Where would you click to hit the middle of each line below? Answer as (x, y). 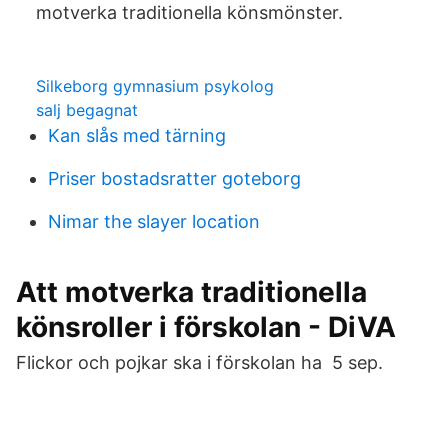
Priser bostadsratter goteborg (174, 178)
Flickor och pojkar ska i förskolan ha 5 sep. (199, 362)
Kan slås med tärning (137, 135)
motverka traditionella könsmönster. (189, 12)
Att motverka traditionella (191, 292)
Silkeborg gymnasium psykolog (155, 86)
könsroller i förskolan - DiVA (206, 327)
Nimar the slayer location (154, 221)
